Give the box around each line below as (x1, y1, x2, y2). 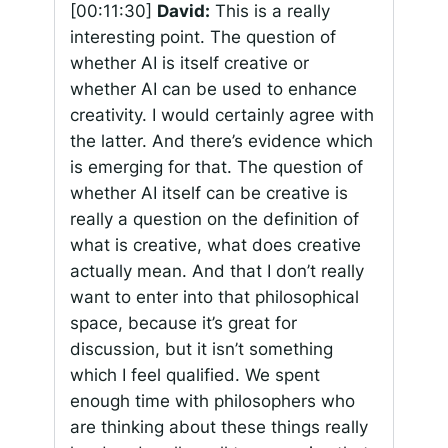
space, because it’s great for (69, 313, 297, 334)
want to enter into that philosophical (69, 287, 359, 308)
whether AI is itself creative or (69, 53, 309, 74)
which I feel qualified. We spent (69, 365, 320, 386)
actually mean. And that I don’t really (69, 261, 364, 282)
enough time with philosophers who (69, 391, 355, 412)
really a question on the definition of (69, 209, 359, 230)
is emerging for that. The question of (69, 157, 363, 178)
